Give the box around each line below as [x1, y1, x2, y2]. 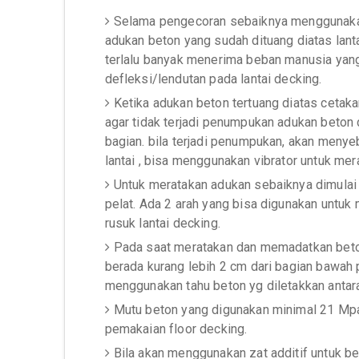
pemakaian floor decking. [104, 321, 248, 337]
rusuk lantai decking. [104, 216, 220, 231]
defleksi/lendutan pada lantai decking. [104, 71, 322, 87]
